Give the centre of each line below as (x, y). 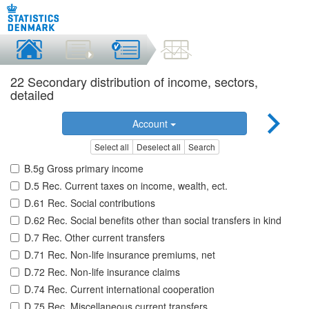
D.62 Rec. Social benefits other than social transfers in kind (153, 220)
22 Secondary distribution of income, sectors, (134, 81)
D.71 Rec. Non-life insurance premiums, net (120, 255)
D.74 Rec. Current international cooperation (119, 289)
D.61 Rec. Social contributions (90, 203)
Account (152, 123)
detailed (32, 94)
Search (201, 147)
